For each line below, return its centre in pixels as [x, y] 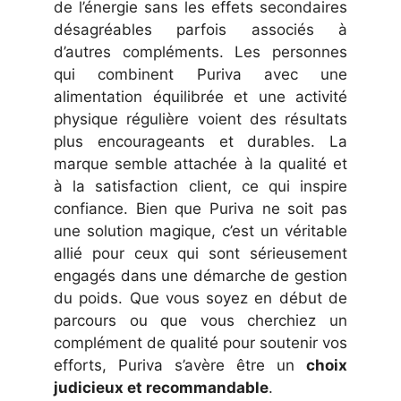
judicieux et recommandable [161, 388]
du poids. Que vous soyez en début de [200, 299]
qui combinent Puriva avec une [200, 75]
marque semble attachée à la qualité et [200, 164]
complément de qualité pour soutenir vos [200, 343]
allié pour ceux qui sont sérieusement [200, 254]
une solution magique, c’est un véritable [200, 231]
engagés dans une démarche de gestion [200, 276]
